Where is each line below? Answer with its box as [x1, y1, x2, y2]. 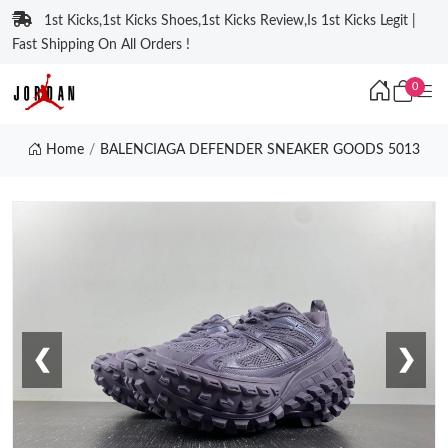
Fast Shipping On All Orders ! [12, 38, 190, 52]
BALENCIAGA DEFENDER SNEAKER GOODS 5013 [99, 143, 420, 157]
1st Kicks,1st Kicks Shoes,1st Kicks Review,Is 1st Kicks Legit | [44, 14, 416, 28]
